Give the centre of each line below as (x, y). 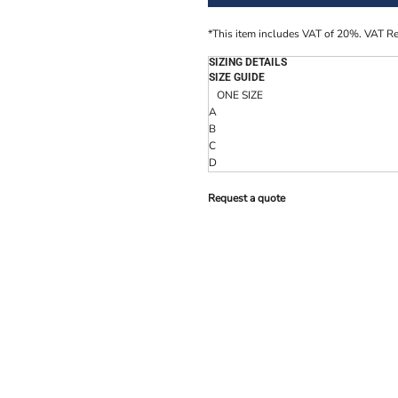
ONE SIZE (240, 96)
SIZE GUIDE (237, 78)
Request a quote (247, 199)
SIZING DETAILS (248, 63)
